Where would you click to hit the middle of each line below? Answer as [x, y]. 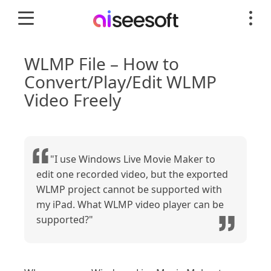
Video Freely [73, 100]
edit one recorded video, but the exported [132, 174]
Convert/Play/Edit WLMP [120, 82]
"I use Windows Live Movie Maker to [133, 159]
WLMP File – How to [102, 64]
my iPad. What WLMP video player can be [130, 204]
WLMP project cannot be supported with [129, 189]
